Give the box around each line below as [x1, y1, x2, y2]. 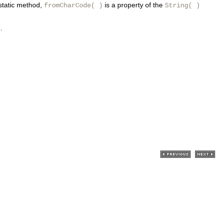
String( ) [165, 1, 200, 10]
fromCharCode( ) [44, 1, 103, 10]
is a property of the [103, 1, 165, 9]
